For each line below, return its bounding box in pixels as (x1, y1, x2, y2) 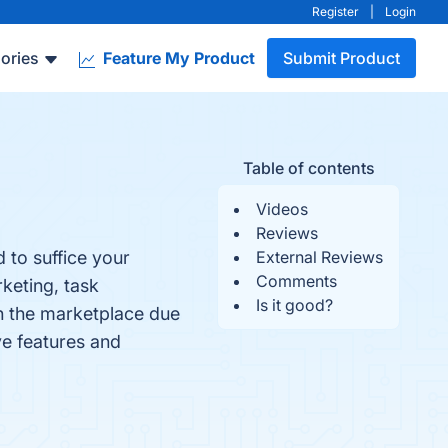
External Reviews (256, 247, 383, 267)
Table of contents (242, 158, 375, 178)
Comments (256, 271, 337, 291)
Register (312, 4, 359, 19)
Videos (256, 199, 308, 219)
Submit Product (283, 48, 400, 68)
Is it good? (256, 295, 333, 315)
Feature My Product (99, 48, 255, 68)
